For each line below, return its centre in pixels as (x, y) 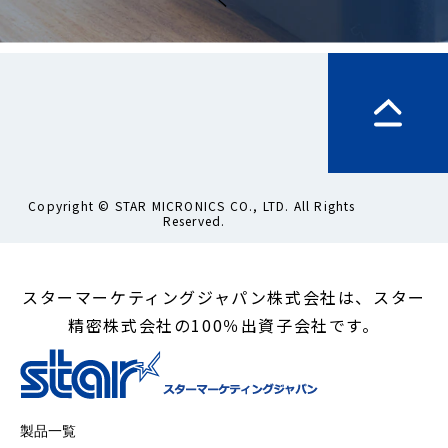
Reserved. (194, 220)
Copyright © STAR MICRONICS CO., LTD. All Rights (192, 205)
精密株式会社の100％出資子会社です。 (224, 324)
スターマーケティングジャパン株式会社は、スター (224, 296)
